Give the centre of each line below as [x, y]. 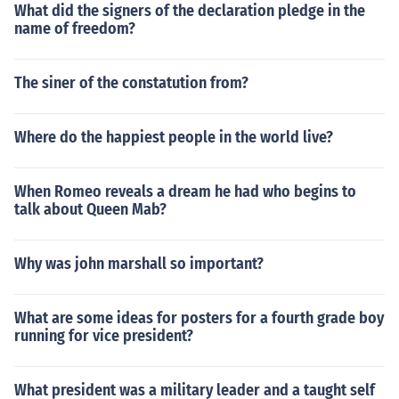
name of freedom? [75, 28]
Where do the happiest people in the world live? [174, 137]
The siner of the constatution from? [131, 83]
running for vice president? [104, 336]
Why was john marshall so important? [139, 264]
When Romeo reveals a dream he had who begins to [185, 191]
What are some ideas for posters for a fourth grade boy [199, 318]
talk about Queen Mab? [90, 209]
